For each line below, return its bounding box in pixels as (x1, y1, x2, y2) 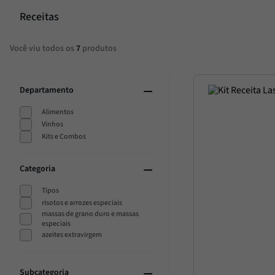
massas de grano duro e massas (41, 208, 139, 219)
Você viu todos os (10, 42, 76, 55)
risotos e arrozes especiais (41, 197, 122, 208)
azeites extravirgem (41, 229, 102, 240)
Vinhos (41, 118, 63, 130)
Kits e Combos (41, 131, 86, 142)
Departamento (20, 83, 74, 96)
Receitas (20, 9, 59, 25)
